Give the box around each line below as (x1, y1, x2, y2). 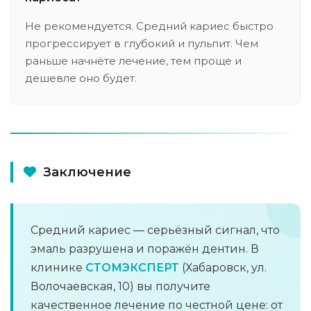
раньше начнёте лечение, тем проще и (25, 54, 242, 67)
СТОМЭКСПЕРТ (85, 261, 179, 274)
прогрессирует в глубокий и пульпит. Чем (25, 37, 258, 50)
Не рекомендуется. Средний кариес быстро (25, 19, 274, 33)
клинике (31, 261, 85, 274)
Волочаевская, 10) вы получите (31, 280, 210, 293)
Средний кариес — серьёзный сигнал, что (31, 224, 280, 237)
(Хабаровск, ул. (179, 261, 267, 274)
